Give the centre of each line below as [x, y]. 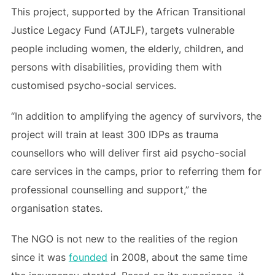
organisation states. [56, 208]
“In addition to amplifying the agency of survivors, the [136, 116]
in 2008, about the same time [177, 257]
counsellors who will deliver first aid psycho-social [128, 153]
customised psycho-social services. [93, 85]
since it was [40, 257]
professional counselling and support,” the [109, 190]
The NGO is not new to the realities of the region [124, 239]
